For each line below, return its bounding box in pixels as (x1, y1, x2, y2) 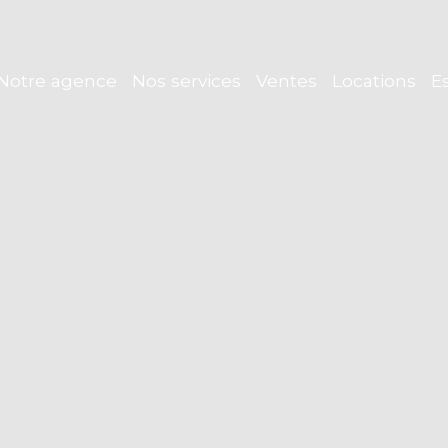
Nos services (131, 69, 241, 91)
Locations (331, 69, 416, 91)
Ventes (255, 69, 317, 91)
